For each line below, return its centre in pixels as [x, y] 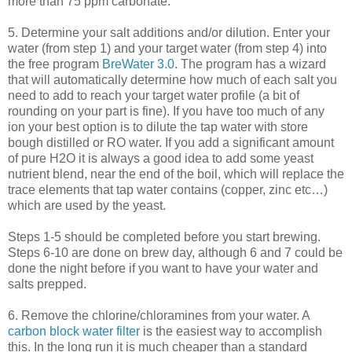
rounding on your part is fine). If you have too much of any [166, 111]
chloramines [174, 315]
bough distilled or [57, 142]
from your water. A [259, 315]
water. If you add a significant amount [230, 142]
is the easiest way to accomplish [231, 331]
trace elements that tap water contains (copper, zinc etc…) [168, 189]
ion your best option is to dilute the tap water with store [158, 126]
